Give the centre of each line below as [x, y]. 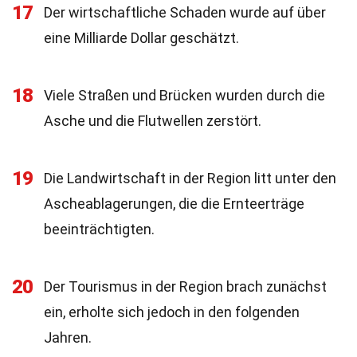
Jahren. [68, 337]
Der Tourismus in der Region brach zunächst [185, 286]
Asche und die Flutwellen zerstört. [153, 121]
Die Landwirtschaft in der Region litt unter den [190, 178]
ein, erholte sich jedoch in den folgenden [172, 312]
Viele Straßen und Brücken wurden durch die [184, 95]
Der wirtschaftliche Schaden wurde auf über [185, 12]
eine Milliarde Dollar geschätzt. [141, 38]
